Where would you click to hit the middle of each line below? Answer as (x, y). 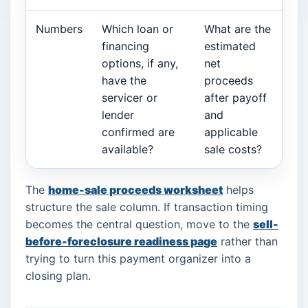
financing (125, 46)
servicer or (130, 97)
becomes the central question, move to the (139, 224)
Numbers (59, 29)
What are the (238, 29)
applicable (231, 132)
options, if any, (140, 63)
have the (124, 80)
